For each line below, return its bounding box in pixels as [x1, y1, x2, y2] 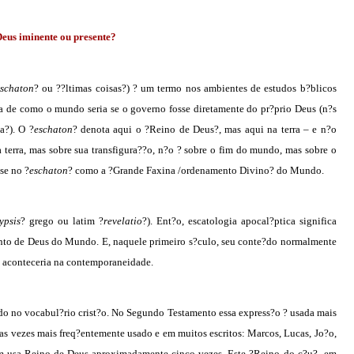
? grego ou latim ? [21, 215, 104, 228]
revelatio [104, 215, 143, 228]
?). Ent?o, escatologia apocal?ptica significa [142, 215, 337, 228]
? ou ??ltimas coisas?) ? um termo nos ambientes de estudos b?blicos [33, 81, 337, 94]
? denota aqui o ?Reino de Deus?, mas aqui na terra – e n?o [72, 122, 337, 135]
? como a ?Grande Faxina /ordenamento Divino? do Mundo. [68, 164, 324, 176]
